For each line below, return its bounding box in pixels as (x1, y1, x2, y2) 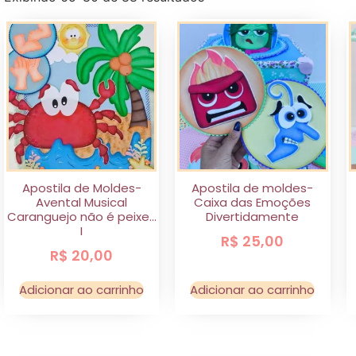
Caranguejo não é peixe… (6, 208, 157, 226)
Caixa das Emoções (194, 194, 311, 211)
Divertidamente (206, 208, 300, 226)
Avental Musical (36, 194, 128, 211)
